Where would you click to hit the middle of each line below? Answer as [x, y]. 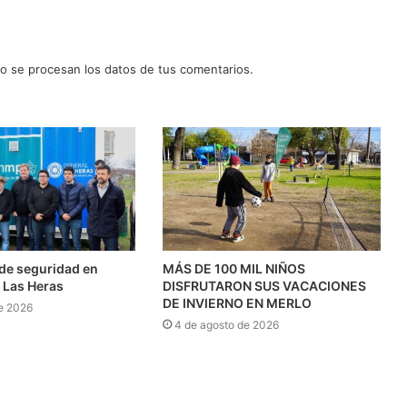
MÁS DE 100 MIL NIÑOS [233, 268]
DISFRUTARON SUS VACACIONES [264, 285]
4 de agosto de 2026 [226, 324]
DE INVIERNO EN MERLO [237, 303]
